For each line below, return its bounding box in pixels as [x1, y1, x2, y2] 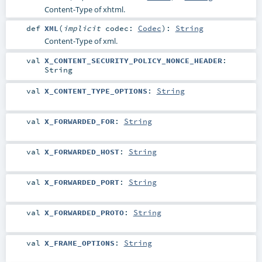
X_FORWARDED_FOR [44, 116, 115, 126]
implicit [63, 23, 105, 33]
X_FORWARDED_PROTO [44, 208, 124, 218]
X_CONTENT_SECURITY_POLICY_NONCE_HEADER [44, 55, 222, 65]
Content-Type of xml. [44, 36, 118, 47]
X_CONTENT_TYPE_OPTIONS [44, 85, 147, 95]
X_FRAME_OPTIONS [44, 238, 115, 248]
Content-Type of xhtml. [44, 4, 125, 15]
